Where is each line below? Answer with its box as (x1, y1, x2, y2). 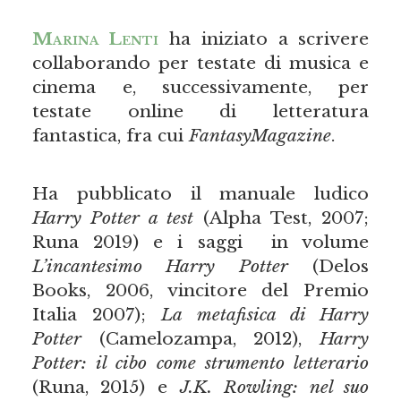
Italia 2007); (31, 303, 162, 326)
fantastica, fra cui (31, 124, 189, 147)
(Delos (287, 255, 370, 277)
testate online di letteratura (31, 100, 370, 123)
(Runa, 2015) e (31, 376, 180, 398)
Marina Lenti (31, 28, 159, 50)
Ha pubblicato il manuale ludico (31, 183, 370, 205)
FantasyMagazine (188, 124, 331, 147)
